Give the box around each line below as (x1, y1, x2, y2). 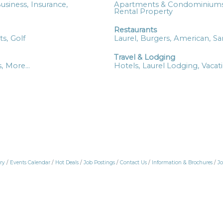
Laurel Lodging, (142, 61, 199, 70)
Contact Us (119, 159, 147, 166)
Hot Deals (55, 159, 79, 166)
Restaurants (114, 25, 157, 35)
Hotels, (114, 61, 140, 70)
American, (174, 34, 211, 43)
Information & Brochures (151, 159, 213, 166)
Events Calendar (9, 159, 50, 166)
